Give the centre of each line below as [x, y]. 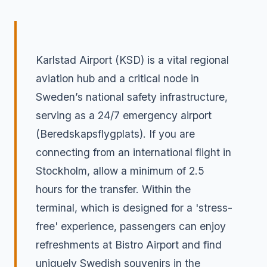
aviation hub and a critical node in [117, 78]
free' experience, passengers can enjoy [131, 226]
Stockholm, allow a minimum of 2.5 [120, 170]
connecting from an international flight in [133, 152]
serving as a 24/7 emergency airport [124, 115]
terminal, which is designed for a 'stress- [134, 207]
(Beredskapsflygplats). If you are [115, 133]
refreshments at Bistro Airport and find [129, 244]
